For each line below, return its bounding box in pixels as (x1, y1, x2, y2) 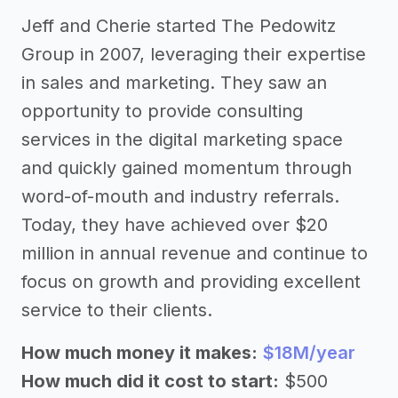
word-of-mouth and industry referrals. (21, 186, 339, 207)
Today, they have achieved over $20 (21, 214, 328, 235)
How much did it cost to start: (21, 370, 279, 392)
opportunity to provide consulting (21, 100, 303, 122)
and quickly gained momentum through (21, 157, 352, 179)
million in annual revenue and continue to (21, 243, 368, 264)
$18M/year (263, 342, 355, 363)
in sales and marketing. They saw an (21, 72, 327, 93)
